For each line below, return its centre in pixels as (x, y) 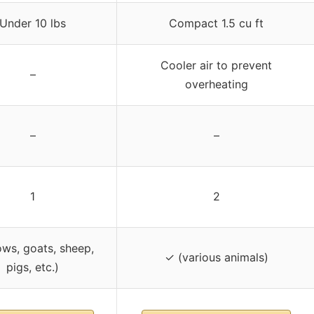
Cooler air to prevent (216, 65)
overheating (216, 84)
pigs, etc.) (33, 267)
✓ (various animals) (216, 257)
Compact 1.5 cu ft (216, 23)
